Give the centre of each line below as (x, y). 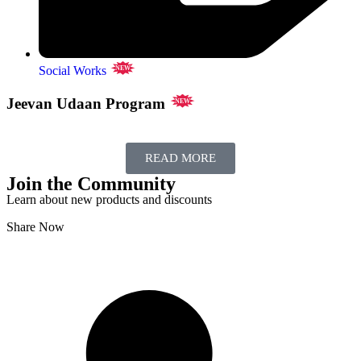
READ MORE (180, 158)
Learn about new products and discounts (109, 199)
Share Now (35, 226)
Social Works (74, 71)
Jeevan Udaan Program (88, 103)
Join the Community (91, 183)
